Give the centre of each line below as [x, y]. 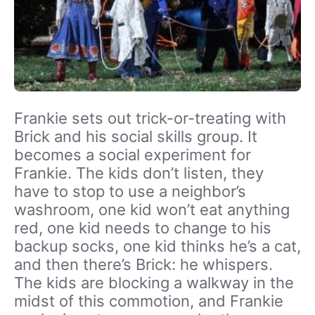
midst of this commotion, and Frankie [149, 301]
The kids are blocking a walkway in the [154, 283]
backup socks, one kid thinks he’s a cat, [157, 246]
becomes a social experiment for [133, 155]
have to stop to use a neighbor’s [130, 192]
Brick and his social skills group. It [136, 137]
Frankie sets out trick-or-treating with [150, 118]
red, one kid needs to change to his [143, 228]
